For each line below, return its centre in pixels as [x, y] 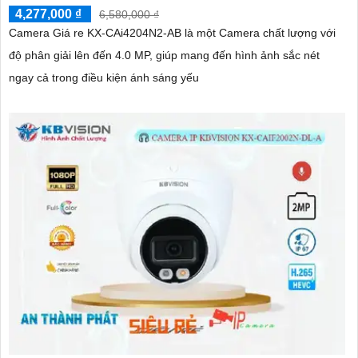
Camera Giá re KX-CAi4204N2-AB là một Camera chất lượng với [172, 32]
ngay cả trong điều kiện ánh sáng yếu [104, 77]
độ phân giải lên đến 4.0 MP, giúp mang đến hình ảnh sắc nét [164, 55]
